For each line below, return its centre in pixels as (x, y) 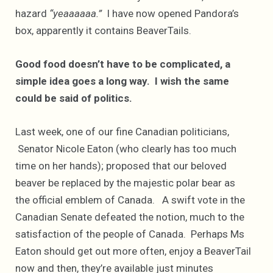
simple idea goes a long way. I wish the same (122, 81)
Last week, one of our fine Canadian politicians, (122, 132)
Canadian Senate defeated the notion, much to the (130, 217)
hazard (31, 13)
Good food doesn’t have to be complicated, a (123, 64)
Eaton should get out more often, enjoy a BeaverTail (133, 251)
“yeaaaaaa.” (74, 13)
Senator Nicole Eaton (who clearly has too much (126, 149)
